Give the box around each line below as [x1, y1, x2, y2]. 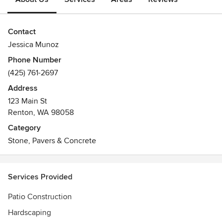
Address [8, 83, 38, 93]
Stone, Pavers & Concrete [8, 136, 96, 146]
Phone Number [8, 55, 61, 65]
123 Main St [8, 96, 47, 106]
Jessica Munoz [8, 40, 59, 50]
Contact [8, 27, 36, 37]
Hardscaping [8, 208, 51, 218]
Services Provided [8, 172, 72, 182]
